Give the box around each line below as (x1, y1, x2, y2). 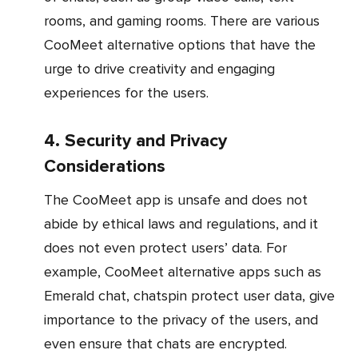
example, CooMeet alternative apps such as (44, 263, 321, 281)
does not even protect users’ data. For (44, 239, 287, 257)
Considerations (44, 156, 165, 178)
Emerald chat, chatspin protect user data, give (44, 287, 335, 305)
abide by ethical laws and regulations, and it (44, 215, 318, 233)
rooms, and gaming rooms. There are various (44, 12, 320, 30)
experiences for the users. (44, 84, 209, 102)
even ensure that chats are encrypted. (44, 335, 287, 353)
